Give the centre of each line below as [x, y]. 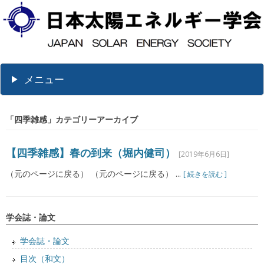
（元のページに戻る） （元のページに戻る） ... [95, 174]
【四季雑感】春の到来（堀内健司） [91, 153]
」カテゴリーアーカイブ [93, 120]
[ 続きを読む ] [205, 174]
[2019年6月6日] [204, 154]
